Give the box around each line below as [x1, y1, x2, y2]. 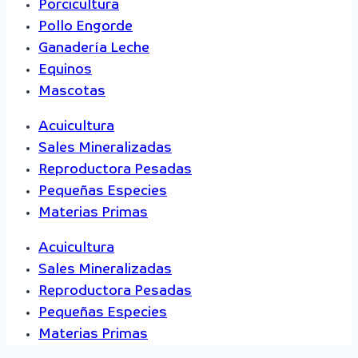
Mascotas [38, 84, 105, 98]
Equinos [38, 62, 92, 77]
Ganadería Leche [38, 41, 149, 55]
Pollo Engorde [38, 19, 133, 34]
